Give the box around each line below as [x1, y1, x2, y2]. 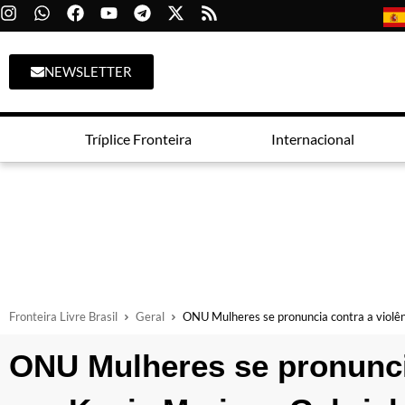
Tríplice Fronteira [85, 129, 193, 147]
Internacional [271, 129, 355, 147]
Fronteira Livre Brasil [9, 308, 118, 324]
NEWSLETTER [44, 62, 132, 80]
